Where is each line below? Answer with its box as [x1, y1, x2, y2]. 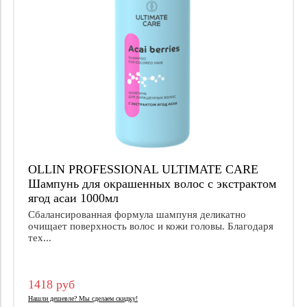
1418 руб [28, 277, 75, 291]
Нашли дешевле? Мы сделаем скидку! [28, 294, 138, 302]
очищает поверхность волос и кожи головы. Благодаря [28, 221, 273, 232]
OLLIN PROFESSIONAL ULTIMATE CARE [28, 162, 258, 176]
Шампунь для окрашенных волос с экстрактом [28, 176, 276, 191]
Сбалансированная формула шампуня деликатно [28, 209, 246, 220]
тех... [28, 232, 51, 243]
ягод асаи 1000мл [28, 191, 119, 205]
